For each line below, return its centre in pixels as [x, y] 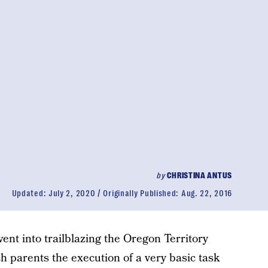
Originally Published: [142, 193]
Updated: [30, 193]
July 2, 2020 [72, 193]
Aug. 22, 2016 [206, 193]
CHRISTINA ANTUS [200, 175]
